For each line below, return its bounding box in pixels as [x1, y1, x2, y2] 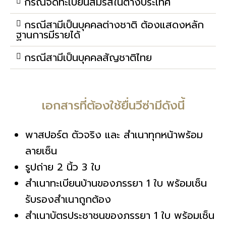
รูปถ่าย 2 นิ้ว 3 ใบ [25, 159, 100, 175]
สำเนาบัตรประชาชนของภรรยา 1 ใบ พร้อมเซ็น [25, 208, 214, 223]
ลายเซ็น [25, 143, 57, 158]
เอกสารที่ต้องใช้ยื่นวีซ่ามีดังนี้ [41, 96, 185, 115]
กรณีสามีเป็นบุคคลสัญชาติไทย [24, 50, 152, 65]
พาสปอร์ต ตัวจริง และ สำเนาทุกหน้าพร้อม [25, 127, 203, 142]
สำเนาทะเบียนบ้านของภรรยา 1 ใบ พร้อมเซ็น [25, 176, 207, 191]
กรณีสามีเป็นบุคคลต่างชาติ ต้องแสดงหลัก [24, 17, 204, 32]
